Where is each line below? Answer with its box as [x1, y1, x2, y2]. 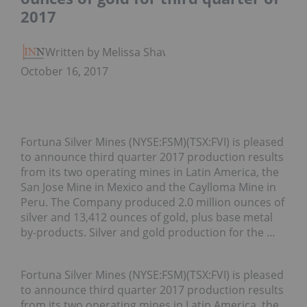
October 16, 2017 [21, 64, 108, 79]
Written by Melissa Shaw [45, 45, 171, 60]
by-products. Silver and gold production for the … [21, 225, 275, 241]
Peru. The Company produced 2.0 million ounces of [21, 195, 284, 210]
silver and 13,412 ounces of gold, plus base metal [21, 210, 273, 225]
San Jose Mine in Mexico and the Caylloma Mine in [21, 180, 276, 195]
